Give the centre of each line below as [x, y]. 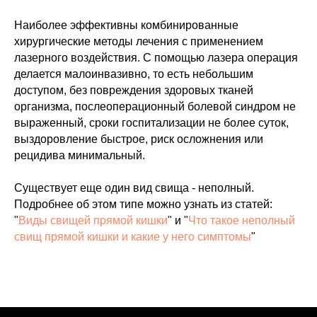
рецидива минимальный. [80, 155]
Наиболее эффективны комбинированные [126, 25]
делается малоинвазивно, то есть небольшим [134, 74]
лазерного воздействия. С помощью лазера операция [156, 58]
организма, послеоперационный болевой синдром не [155, 106]
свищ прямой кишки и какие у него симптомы [133, 237]
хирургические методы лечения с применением [139, 41]
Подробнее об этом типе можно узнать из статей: [143, 204]
